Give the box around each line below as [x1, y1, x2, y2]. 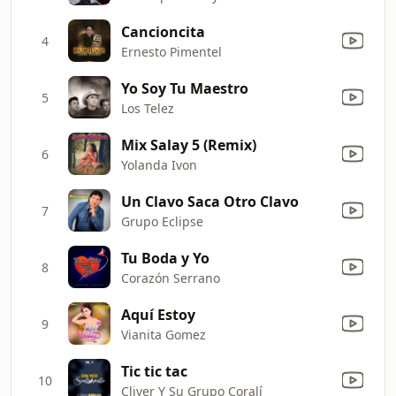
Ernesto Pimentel [121, 42, 222, 60]
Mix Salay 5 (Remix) [121, 134, 256, 155]
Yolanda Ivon [121, 156, 197, 173]
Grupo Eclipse [121, 212, 203, 230]
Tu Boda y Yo [121, 247, 209, 268]
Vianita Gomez [121, 325, 206, 343]
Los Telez [121, 99, 174, 117]
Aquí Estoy [121, 304, 195, 324]
